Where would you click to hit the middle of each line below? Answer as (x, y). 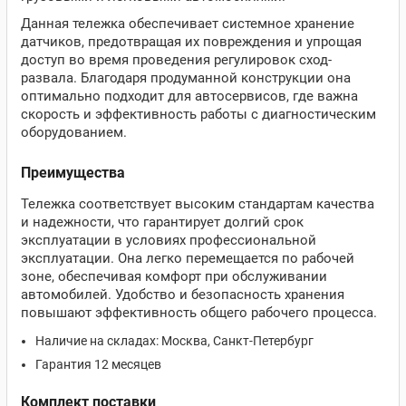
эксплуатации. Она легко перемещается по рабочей (188, 258)
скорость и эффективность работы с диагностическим (198, 114)
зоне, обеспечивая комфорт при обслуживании (174, 276)
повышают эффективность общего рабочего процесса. (199, 313)
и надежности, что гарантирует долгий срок (162, 222)
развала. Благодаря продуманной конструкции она (186, 78)
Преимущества (73, 173)
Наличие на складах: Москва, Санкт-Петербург (174, 341)
